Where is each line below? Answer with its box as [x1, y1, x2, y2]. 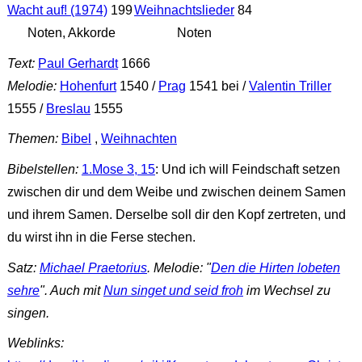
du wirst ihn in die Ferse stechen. [6, 230, 196, 245]
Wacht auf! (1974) [6, 3, 107, 18]
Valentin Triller [248, 78, 331, 93]
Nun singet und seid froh [103, 283, 243, 297]
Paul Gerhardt [37, 56, 118, 70]
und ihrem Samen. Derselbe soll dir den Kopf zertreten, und [6, 208, 346, 222]
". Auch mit [39, 283, 103, 297]
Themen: [6, 132, 58, 146]
